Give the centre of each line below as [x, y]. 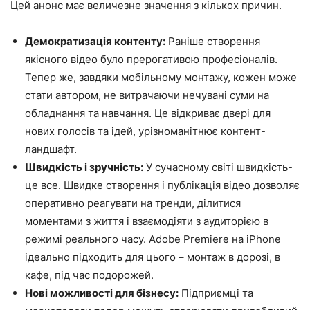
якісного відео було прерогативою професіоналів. [151, 59]
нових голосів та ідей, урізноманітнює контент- [145, 131]
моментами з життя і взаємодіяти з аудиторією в [147, 221]
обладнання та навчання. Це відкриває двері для [148, 113]
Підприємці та [216, 293]
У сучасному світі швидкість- [218, 167]
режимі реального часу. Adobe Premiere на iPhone [153, 239]
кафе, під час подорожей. [89, 275]
